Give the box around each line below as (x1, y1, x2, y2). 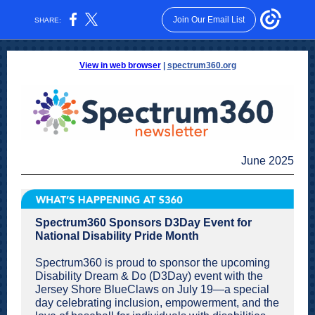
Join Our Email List (172, 15, 245, 25)
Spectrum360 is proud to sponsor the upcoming (35, 257, 270, 269)
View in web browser (79, 60, 161, 70)
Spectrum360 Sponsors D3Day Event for (35, 217, 252, 229)
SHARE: (30, 15, 66, 24)
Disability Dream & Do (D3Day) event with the (35, 270, 263, 282)
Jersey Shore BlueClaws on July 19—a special (35, 283, 269, 295)
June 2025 (241, 155, 294, 167)
